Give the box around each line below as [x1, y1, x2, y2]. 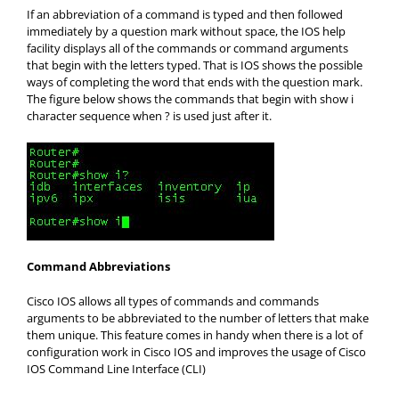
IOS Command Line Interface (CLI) [27, 360, 206, 377]
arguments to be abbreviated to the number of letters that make [27, 309, 369, 326]
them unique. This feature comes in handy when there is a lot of [27, 326, 362, 343]
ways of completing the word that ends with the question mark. [27, 73, 362, 90]
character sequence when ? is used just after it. [27, 107, 272, 124]
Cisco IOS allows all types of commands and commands [27, 292, 319, 309]
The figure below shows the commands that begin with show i [27, 90, 354, 107]
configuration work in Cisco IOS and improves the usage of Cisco [27, 343, 366, 360]
